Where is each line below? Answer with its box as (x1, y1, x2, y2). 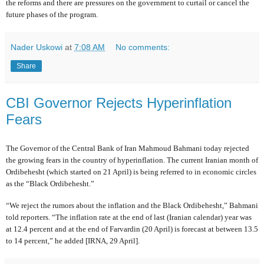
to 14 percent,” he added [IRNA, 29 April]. (6, 236, 140, 246)
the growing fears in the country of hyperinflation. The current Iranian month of (6, 155, 258, 164)
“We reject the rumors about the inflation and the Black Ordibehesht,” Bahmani (6, 201, 258, 210)
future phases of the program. (6, 10, 98, 19)
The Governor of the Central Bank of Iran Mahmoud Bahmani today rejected (6, 143, 249, 153)
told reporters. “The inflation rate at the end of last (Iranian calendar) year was (6, 213, 252, 222)
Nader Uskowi (11, 42, 62, 52)
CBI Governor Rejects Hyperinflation (6, 95, 232, 111)
